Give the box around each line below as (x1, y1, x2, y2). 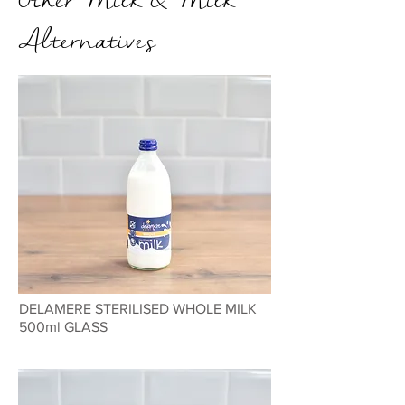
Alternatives (18, 21, 155, 60)
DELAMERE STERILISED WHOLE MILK (19, 301, 257, 316)
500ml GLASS (19, 319, 108, 334)
